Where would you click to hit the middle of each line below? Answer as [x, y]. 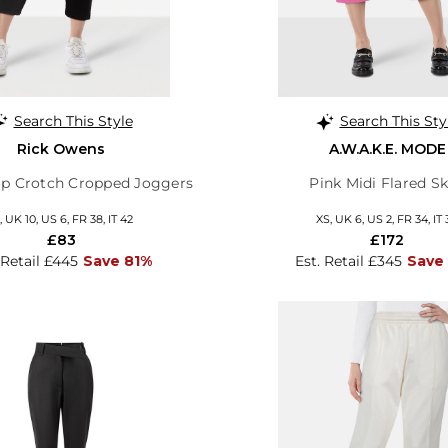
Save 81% [117, 260]
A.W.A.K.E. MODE [387, 148]
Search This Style [73, 120]
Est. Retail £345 [348, 260]
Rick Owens [61, 148]
